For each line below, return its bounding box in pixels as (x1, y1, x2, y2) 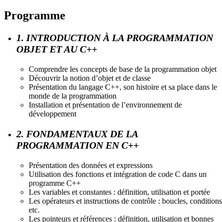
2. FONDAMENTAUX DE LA (16, 128, 138, 139)
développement (29, 109, 76, 118)
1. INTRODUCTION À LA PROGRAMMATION (16, 32, 213, 43)
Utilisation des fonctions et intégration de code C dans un (29, 169, 207, 178)
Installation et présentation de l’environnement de (29, 100, 182, 109)
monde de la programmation (29, 91, 116, 100)
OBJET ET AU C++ (16, 43, 97, 55)
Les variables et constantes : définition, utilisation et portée (29, 187, 210, 196)
